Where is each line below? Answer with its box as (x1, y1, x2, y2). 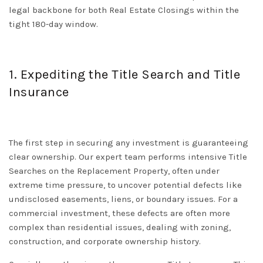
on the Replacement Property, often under (46, 166, 220, 177)
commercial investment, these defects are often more (9, 208, 230, 219)
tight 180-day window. (9, 19, 98, 30)
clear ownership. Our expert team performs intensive (9, 151, 229, 163)
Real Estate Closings (109, 5, 194, 16)
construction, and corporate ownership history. (9, 236, 201, 247)
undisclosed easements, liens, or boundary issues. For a (9, 194, 238, 205)
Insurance (9, 85, 69, 100)
